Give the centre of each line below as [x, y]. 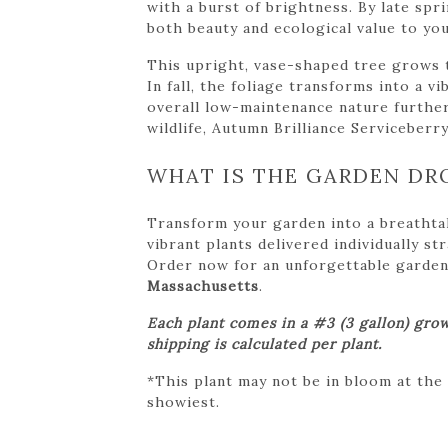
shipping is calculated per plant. [264, 343]
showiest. [183, 401]
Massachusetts [203, 285]
